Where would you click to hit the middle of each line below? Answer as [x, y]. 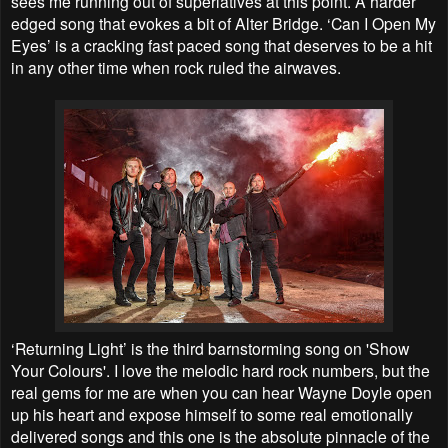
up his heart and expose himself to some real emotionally [212, 413]
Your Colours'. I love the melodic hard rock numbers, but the [220, 369]
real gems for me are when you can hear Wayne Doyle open [221, 391]
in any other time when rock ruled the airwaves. [176, 66]
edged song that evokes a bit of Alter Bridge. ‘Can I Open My [223, 22]
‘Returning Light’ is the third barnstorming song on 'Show [210, 347]
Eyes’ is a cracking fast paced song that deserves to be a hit [221, 44]
